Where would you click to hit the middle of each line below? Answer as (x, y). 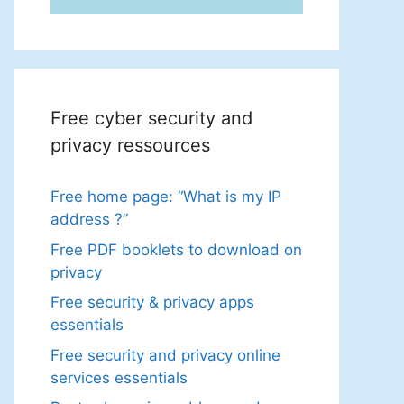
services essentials (119, 377)
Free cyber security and (151, 118)
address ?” (89, 219)
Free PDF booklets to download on (176, 249)
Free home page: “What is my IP (166, 197)
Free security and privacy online (165, 355)
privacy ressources (130, 145)
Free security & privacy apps (152, 302)
